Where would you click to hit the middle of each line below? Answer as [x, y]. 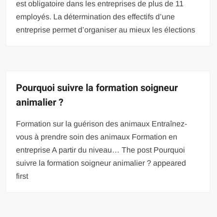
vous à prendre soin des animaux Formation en [97, 137]
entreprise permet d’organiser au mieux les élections [106, 30]
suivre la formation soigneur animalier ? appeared [101, 163]
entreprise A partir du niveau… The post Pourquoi [101, 150]
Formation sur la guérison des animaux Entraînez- [102, 124]
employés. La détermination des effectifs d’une [96, 16]
